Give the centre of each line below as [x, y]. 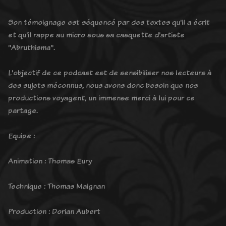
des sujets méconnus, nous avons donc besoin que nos [103, 85]
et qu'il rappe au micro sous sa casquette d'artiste [96, 34]
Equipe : [21, 135]
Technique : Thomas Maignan [56, 186]
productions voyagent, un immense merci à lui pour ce [101, 97]
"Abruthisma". [32, 47]
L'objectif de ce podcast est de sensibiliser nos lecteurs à [110, 72]
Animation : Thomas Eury [50, 160]
